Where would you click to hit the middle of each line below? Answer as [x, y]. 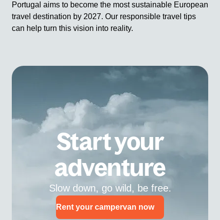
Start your [110, 141]
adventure [110, 167]
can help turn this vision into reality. [72, 28]
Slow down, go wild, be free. [110, 188]
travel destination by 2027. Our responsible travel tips [104, 16]
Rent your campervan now [105, 207]
